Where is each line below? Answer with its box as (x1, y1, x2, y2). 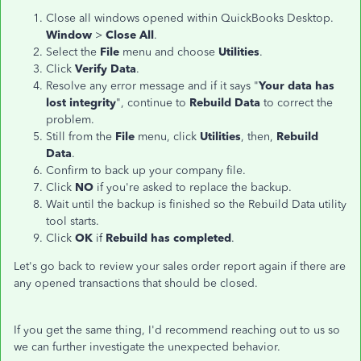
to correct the (263, 96, 333, 110)
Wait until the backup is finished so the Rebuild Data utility (46, 197, 346, 211)
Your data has (259, 79, 334, 93)
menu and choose (122, 45, 218, 59)
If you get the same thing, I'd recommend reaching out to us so (14, 323, 340, 337)
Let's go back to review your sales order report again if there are (14, 259, 346, 273)
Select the (46, 45, 100, 59)
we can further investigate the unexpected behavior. (14, 340, 280, 354)
